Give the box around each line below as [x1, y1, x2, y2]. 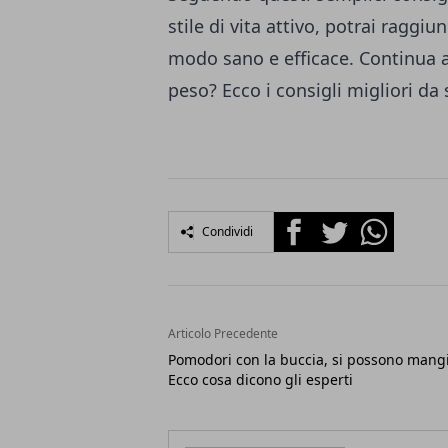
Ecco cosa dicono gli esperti [168, 370, 353, 390]
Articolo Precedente [168, 325, 278, 343]
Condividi [202, 223, 253, 241]
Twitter [313, 212, 367, 235]
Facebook [273, 212, 346, 235]
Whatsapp [353, 212, 430, 235]
